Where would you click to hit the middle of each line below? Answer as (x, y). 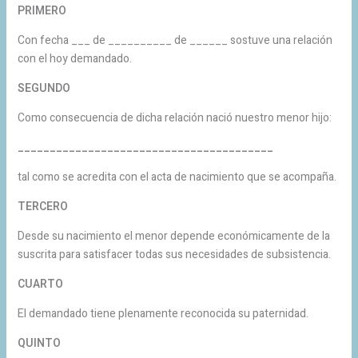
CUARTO (40, 284)
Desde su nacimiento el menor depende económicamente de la (173, 236)
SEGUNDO (44, 88)
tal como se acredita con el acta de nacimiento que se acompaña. (177, 177)
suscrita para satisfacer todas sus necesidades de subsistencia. (174, 254)
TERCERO (42, 206)
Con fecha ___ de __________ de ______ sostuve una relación (175, 40)
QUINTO (39, 343)
